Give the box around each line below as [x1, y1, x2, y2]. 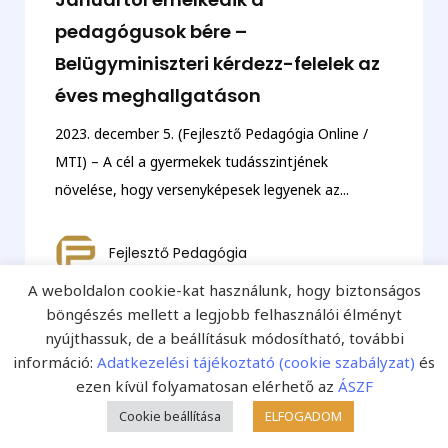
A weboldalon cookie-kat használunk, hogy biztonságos [27, 280, 421, 301]
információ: [13, 352, 97, 373]
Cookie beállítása [118, 407, 221, 425]
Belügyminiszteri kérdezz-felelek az [54, 50, 380, 76]
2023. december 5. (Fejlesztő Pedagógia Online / [54, 123, 368, 143]
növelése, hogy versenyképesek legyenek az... [54, 179, 349, 199]
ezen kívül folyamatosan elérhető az [75, 376, 334, 396]
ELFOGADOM [264, 407, 342, 425]
